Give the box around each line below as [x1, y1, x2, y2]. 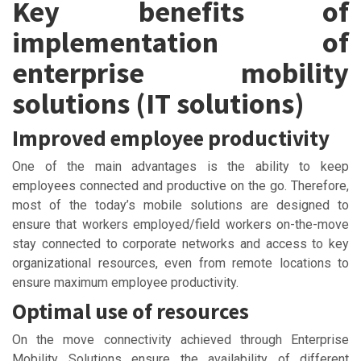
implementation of [12, 23, 349, 60]
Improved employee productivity [12, 123, 330, 151]
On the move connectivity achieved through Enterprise [12, 331, 349, 347]
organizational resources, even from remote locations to [12, 255, 349, 271]
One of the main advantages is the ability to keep [12, 158, 349, 174]
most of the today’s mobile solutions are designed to [12, 197, 349, 213]
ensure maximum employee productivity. [12, 274, 239, 290]
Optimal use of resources [12, 297, 249, 325]
